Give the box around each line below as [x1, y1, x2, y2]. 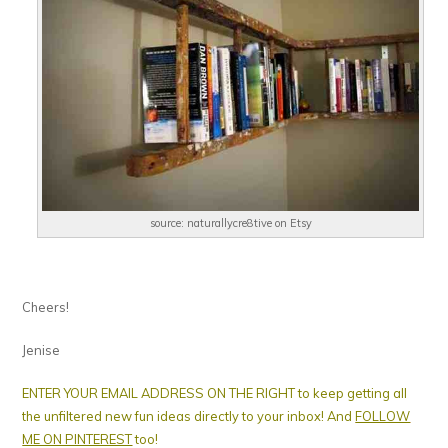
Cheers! [22, 298, 70, 315]
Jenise [22, 341, 61, 358]
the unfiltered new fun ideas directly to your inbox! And [22, 407, 356, 424]
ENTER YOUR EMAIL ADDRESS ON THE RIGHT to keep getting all [22, 384, 408, 401]
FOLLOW [355, 407, 411, 424]
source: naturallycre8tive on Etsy [149, 215, 312, 230]
